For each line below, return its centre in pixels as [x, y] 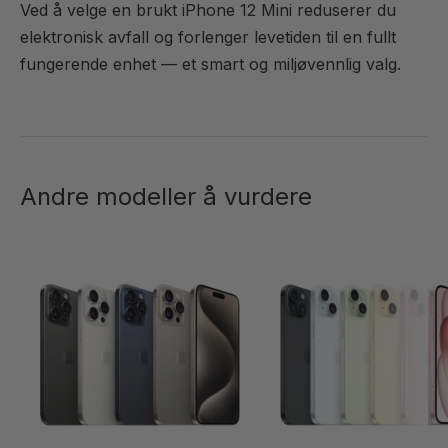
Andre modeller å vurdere [166, 196]
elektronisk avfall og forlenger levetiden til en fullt [208, 37]
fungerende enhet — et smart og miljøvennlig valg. [210, 64]
